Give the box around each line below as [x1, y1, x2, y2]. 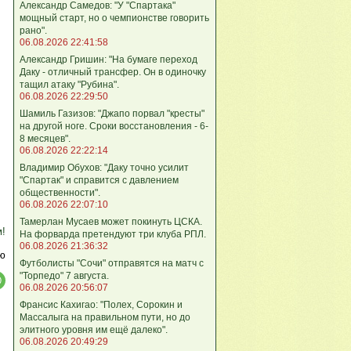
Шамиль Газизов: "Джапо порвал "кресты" [20, 107, 204, 119]
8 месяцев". [20, 132, 71, 144]
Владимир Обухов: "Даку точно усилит [20, 161, 189, 173]
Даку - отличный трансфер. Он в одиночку [20, 66, 206, 78]
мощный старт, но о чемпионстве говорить [20, 12, 209, 24]
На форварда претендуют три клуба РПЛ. [20, 228, 206, 240]
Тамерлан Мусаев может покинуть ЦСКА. [20, 215, 202, 227]
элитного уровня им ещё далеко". [20, 324, 168, 335]
